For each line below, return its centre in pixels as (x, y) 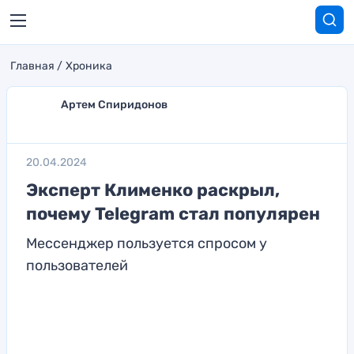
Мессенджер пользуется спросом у (147, 243)
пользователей (77, 265)
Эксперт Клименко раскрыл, (153, 190)
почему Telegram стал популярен (173, 214)
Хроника (89, 66)
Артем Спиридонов (114, 105)
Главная (32, 66)
